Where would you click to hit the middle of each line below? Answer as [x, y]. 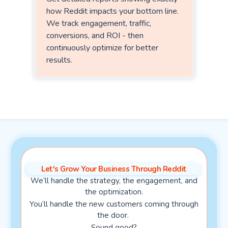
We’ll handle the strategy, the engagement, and [114, 180]
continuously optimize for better [102, 48]
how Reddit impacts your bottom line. [112, 11]
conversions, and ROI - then [95, 35]
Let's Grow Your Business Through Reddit [114, 169]
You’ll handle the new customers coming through [114, 204]
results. [59, 60]
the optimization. [114, 192]
